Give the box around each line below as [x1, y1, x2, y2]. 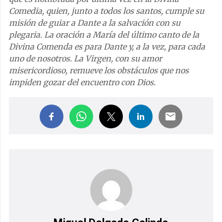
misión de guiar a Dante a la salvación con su [9, 18, 180, 28]
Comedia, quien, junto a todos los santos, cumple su [9, 6, 204, 16]
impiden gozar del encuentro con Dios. [9, 77, 156, 87]
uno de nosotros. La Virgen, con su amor [9, 54, 162, 63]
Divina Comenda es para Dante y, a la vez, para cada [9, 42, 205, 52]
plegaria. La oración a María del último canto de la [9, 30, 199, 40]
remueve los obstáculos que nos [69, 65, 189, 75]
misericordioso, [9, 65, 69, 75]
